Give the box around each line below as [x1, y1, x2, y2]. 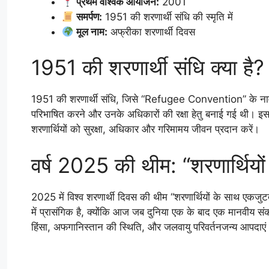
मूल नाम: [76, 25, 108, 38]
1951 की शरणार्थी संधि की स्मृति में [102, 10, 234, 23]
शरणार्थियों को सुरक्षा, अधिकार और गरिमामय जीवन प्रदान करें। [31, 123, 259, 136]
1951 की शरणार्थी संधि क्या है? [31, 55, 264, 80]
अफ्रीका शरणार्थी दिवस [107, 25, 196, 38]
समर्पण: [76, 10, 103, 23]
